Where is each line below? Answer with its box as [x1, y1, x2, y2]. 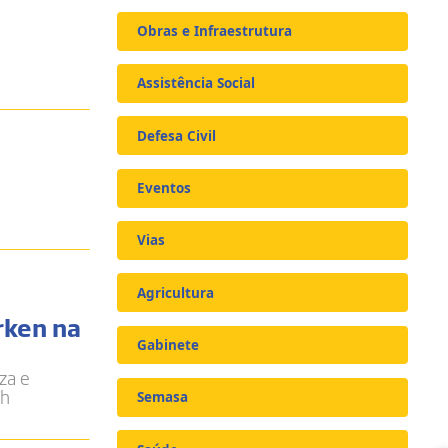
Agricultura [137, 283, 215, 302]
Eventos [137, 179, 192, 198]
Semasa [137, 388, 189, 407]
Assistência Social [137, 74, 256, 93]
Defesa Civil [137, 126, 217, 145]
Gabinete [137, 336, 200, 355]
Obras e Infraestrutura [137, 22, 293, 41]
